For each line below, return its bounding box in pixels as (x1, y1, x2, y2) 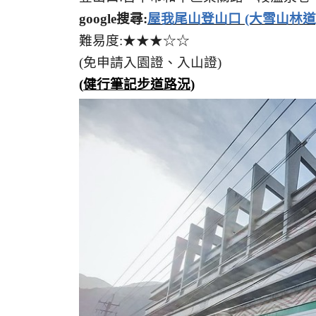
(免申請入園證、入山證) (79, 55, 221, 71)
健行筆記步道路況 (83, 77, 190, 92)
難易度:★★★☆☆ (79, 33, 190, 49)
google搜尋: (79, 11, 147, 27)
